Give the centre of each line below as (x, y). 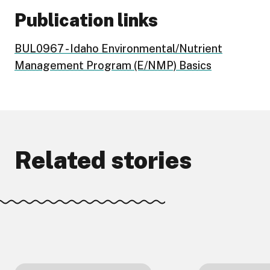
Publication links (86, 20)
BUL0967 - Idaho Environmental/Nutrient (118, 49)
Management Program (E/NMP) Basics (113, 66)
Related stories (103, 160)
